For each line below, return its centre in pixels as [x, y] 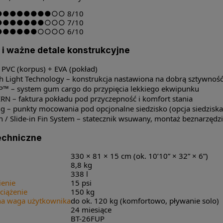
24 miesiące [91, 210]
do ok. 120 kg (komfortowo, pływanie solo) [145, 201]
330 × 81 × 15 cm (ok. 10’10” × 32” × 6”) [139, 156]
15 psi [81, 183]
